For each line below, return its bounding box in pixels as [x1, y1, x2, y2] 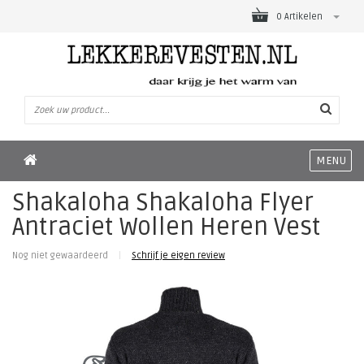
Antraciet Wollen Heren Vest [12, 211, 321, 242]
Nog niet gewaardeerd [12, 249, 110, 261]
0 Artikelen [276, 11, 325, 22]
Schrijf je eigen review [132, 249, 225, 261]
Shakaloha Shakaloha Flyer [12, 187, 314, 218]
